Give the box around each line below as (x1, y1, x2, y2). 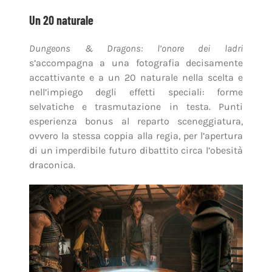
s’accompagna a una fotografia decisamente (29, 56, 243, 69)
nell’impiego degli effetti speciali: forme (29, 86, 243, 98)
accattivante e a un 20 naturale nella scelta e (29, 71, 243, 83)
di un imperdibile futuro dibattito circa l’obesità (29, 144, 243, 156)
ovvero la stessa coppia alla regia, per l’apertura (29, 129, 243, 141)
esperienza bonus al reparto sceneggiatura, (29, 115, 243, 127)
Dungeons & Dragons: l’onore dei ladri (29, 42, 243, 54)
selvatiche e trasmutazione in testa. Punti (29, 100, 243, 112)
